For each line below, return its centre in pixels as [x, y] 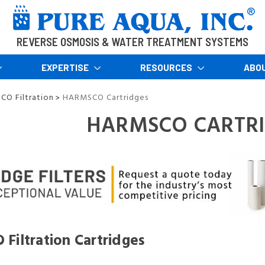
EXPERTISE [66, 67]
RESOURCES [167, 67]
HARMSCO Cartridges [106, 97]
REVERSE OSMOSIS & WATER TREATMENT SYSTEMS [132, 42]
